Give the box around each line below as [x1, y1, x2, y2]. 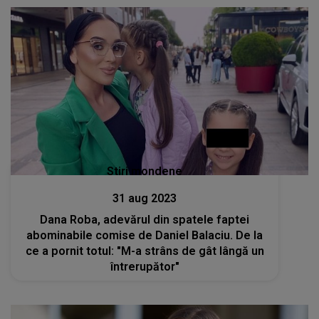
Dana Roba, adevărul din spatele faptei [40, 212, 250, 226]
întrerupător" [110, 259, 179, 273]
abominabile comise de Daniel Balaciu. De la [26, 228, 263, 242]
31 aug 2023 [113, 191, 177, 205]
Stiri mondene [107, 164, 183, 178]
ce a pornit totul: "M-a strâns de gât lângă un [25, 244, 264, 258]
